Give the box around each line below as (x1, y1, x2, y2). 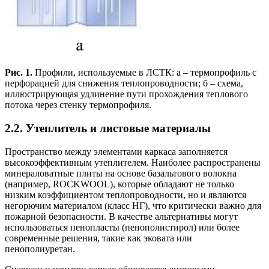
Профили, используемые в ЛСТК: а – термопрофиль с (32, 67, 256, 78)
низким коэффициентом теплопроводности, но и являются (5, 189, 246, 200)
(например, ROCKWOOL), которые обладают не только (5, 178, 234, 189)
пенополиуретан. (5, 243, 75, 254)
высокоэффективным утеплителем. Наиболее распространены (5, 157, 261, 168)
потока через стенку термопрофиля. (5, 100, 151, 110)
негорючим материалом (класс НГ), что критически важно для (5, 200, 261, 211)
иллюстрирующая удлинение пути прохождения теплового (5, 89, 248, 100)
